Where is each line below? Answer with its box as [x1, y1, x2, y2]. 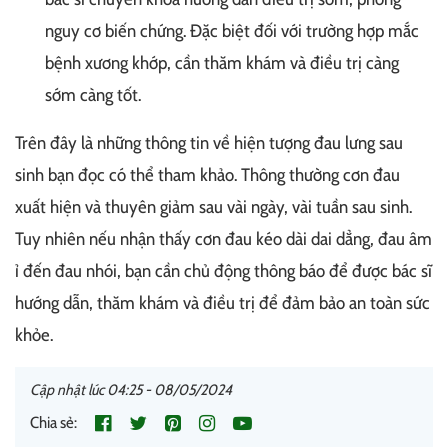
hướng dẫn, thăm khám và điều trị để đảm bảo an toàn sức [15, 292, 430, 315]
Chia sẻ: [30, 413, 77, 433]
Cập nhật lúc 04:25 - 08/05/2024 [30, 381, 232, 400]
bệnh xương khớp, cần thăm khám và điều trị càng [45, 52, 399, 75]
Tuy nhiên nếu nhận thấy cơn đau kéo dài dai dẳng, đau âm [15, 228, 432, 251]
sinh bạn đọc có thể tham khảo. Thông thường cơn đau [15, 164, 400, 187]
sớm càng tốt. [45, 84, 141, 107]
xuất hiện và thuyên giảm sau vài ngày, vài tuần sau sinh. [15, 196, 412, 219]
